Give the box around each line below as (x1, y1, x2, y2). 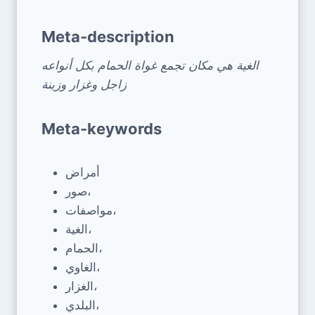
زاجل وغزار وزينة (41, 77, 127, 91)
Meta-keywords (41, 119, 162, 138)
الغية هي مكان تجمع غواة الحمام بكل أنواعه (41, 58, 259, 72)
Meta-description (41, 27, 174, 46)
